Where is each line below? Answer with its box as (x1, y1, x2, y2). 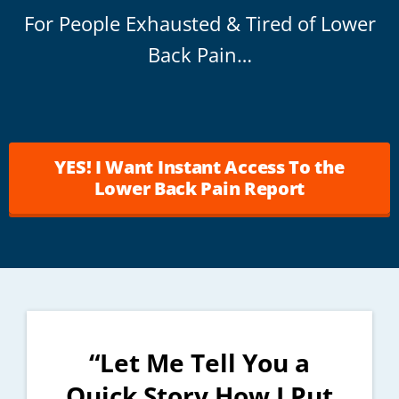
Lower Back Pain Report (94, 175, 305, 200)
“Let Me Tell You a (89, 345, 310, 379)
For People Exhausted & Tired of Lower (23, 9, 376, 37)
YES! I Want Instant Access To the (54, 154, 345, 179)
